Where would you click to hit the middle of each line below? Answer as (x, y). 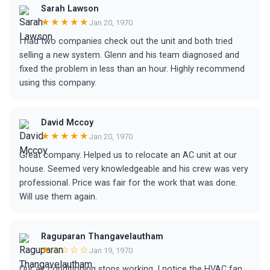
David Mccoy (67, 123)
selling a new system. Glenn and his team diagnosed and (129, 55)
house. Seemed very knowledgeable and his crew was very (134, 169)
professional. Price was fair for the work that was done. (128, 183)
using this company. (58, 83)
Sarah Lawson (70, 9)
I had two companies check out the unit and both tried (126, 41)
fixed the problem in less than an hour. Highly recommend (132, 69)
